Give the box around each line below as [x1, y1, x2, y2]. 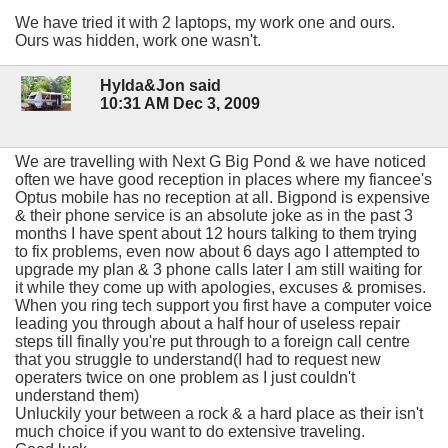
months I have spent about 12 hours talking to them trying [15, 225, 417, 243]
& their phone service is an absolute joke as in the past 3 [15, 207, 413, 225]
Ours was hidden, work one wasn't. [15, 31, 261, 49]
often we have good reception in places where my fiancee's [15, 171, 432, 189]
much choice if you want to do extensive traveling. [15, 423, 365, 441]
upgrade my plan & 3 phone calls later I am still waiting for [15, 261, 422, 279]
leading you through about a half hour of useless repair [15, 315, 400, 333]
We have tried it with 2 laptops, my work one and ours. [15, 13, 395, 31]
